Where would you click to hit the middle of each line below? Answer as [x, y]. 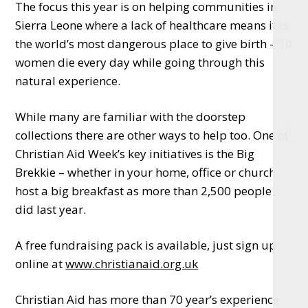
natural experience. [68, 81]
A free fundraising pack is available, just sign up [146, 245]
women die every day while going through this [140, 63]
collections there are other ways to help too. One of [152, 135]
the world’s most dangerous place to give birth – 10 [154, 44]
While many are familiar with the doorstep [131, 117]
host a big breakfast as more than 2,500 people [144, 191]
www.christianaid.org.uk [132, 264]
